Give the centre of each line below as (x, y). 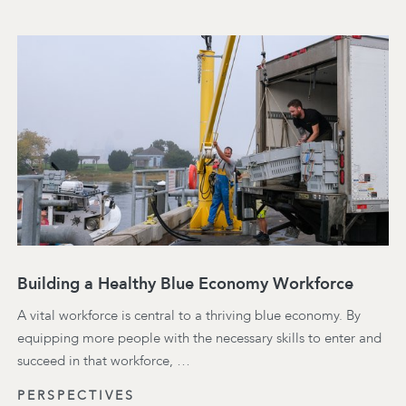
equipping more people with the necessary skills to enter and (199, 338)
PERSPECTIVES (76, 395)
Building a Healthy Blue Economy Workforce (185, 283)
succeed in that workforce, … (104, 360)
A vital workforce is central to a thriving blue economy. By (189, 315)
